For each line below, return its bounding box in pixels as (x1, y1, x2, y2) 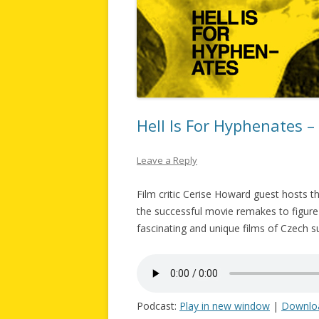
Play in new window (179, 298, 270, 313)
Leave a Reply (137, 153, 197, 167)
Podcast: (137, 298, 179, 313)
